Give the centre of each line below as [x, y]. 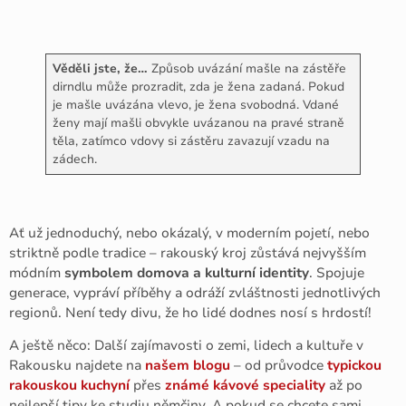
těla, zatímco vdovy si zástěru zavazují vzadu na [191, 140]
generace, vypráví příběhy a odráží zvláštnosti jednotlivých [195, 292]
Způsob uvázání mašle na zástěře [246, 68]
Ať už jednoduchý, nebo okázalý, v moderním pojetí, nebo [189, 232]
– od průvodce [279, 366]
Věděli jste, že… [100, 68]
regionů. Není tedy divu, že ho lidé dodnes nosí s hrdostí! [190, 312]
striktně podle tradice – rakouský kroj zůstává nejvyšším [188, 252]
